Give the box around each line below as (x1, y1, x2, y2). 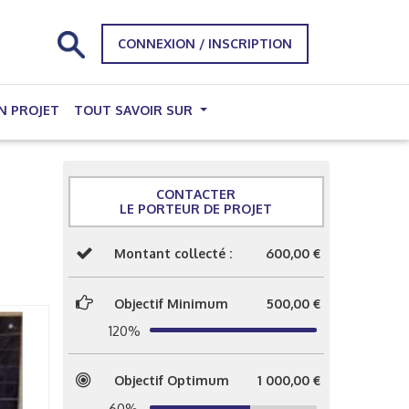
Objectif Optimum (113, 372, 229, 388)
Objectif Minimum (113, 295, 228, 311)
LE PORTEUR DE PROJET (120, 201, 273, 216)
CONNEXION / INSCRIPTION (118, 36, 292, 51)
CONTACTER (156, 186, 236, 202)
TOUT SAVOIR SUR (74, 102, 196, 118)
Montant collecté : (113, 246, 232, 261)
